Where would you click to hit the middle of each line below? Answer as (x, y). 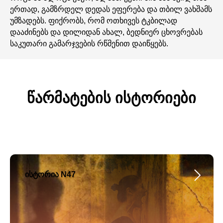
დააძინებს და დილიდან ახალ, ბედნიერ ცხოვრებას (106, 32)
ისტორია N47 (50, 174)
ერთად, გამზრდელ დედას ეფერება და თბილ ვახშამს (111, 9)
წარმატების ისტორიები (111, 98)
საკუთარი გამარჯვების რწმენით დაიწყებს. (89, 44)
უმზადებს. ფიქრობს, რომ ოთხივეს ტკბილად (94, 21)
